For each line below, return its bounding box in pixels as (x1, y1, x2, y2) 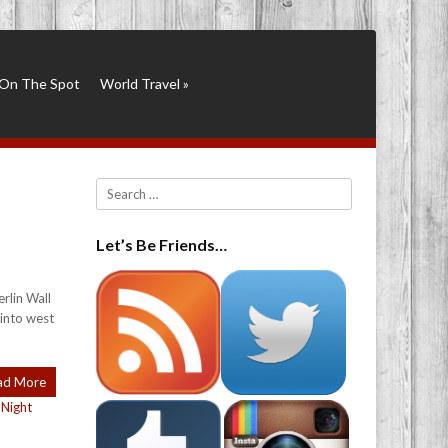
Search (96, 180, 135, 196)
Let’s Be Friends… (96, 234, 227, 254)
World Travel (100, 75, 180, 92)
